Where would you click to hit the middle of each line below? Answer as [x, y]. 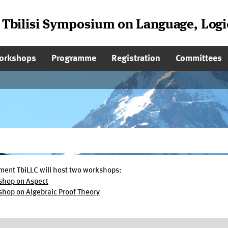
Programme [74, 59]
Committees [199, 59]
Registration [136, 59]
